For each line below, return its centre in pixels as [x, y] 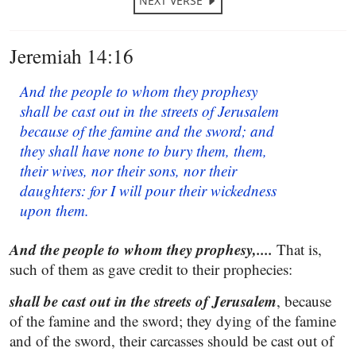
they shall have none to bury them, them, [143, 151]
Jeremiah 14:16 [72, 56]
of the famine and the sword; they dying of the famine [173, 321]
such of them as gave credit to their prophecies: [151, 269]
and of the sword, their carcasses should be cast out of [172, 341]
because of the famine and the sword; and [147, 131]
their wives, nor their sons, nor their [128, 170]
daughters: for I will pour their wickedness [148, 190]
